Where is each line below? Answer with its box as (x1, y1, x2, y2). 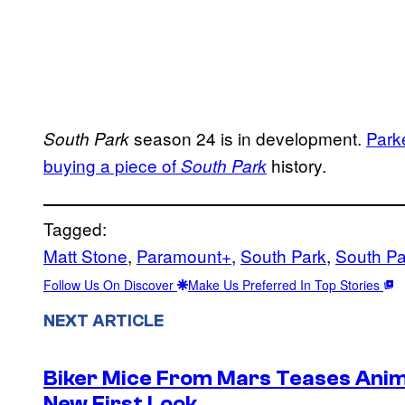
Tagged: (43, 215, 107, 240)
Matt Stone (43, 242, 127, 268)
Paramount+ (137, 242, 231, 268)
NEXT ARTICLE (43, 310, 164, 331)
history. (267, 152, 326, 177)
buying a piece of (43, 152, 181, 177)
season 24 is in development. (134, 125, 366, 150)
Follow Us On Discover (43, 275, 177, 294)
